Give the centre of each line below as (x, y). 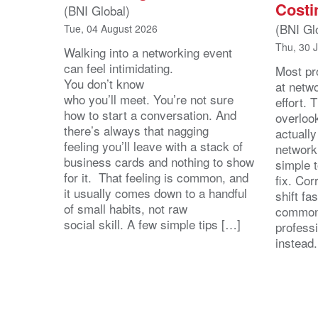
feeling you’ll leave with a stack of (153, 146)
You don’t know (104, 83)
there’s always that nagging (136, 130)
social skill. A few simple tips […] (152, 224)
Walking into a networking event (148, 52)
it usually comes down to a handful (155, 192)
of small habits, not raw (126, 208)
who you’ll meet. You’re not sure (149, 99)
